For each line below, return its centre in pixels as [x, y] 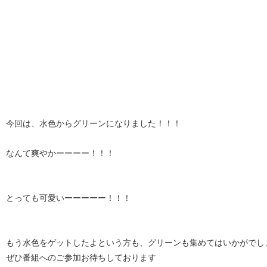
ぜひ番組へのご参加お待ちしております [81, 257]
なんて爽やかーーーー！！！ [60, 153]
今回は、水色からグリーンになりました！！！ [94, 123]
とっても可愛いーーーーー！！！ [69, 198]
